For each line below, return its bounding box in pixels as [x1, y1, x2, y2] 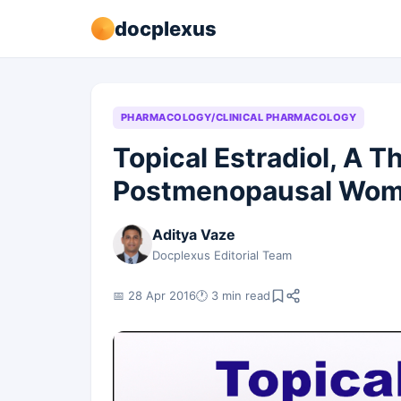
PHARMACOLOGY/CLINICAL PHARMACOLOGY [121, 111, 356, 124]
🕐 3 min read [196, 287, 270, 303]
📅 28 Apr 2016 [113, 287, 196, 303]
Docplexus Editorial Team [152, 248, 292, 262]
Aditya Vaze [152, 226, 235, 243]
